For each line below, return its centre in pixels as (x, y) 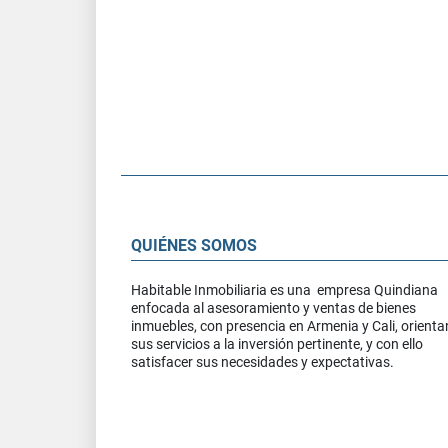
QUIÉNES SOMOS (194, 245)
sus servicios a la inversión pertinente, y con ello (277, 343)
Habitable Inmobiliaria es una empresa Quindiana (284, 289)
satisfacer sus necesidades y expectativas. (262, 361)
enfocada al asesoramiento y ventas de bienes (273, 307)
